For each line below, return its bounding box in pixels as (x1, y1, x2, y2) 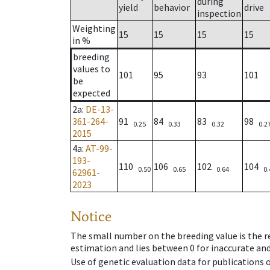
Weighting (72, 22, 116, 35)
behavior (154, 1, 190, 14)
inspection (197, 7, 241, 20)
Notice (71, 207, 111, 225)
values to (73, 63, 110, 75)
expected (73, 87, 110, 99)
